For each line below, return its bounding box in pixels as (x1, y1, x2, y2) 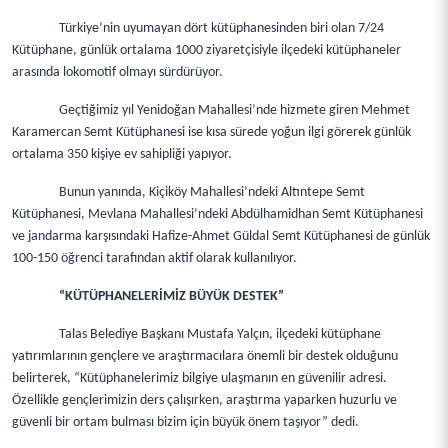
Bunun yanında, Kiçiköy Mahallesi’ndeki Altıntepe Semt (59, 185, 366, 200)
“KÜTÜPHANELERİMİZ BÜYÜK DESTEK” (59, 289, 285, 304)
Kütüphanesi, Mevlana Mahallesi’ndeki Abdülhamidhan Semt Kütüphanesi (12, 207, 423, 222)
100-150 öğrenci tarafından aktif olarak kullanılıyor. (12, 251, 297, 266)
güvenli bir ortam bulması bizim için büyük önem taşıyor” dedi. (12, 415, 359, 430)
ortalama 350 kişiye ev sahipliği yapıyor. (12, 147, 232, 162)
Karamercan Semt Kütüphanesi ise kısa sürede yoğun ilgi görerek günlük (12, 125, 411, 140)
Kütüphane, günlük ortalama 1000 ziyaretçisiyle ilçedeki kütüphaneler (12, 43, 401, 58)
